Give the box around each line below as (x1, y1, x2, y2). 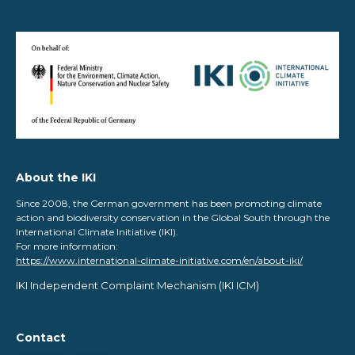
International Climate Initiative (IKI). (16, 225, 178, 238)
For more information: (16, 239, 120, 252)
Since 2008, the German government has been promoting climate (16, 197, 322, 209)
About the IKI (16, 170, 96, 185)
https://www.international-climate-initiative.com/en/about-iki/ (16, 254, 303, 266)
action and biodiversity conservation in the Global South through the (16, 211, 330, 223)
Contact (16, 330, 66, 345)
